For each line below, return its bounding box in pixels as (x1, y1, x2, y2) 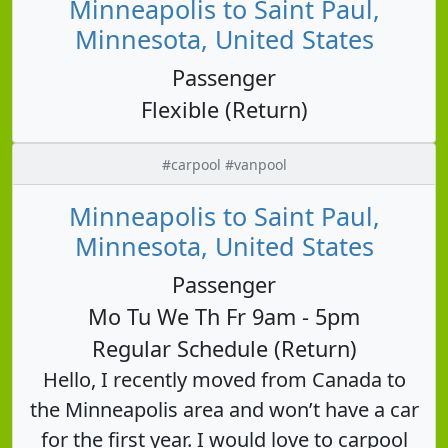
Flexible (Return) (140, 94, 308, 124)
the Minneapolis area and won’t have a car (29, 395, 419, 423)
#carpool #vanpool (161, 154, 287, 174)
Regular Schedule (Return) (91, 333, 357, 363)
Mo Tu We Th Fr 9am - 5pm (88, 301, 360, 331)
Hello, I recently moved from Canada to (42, 365, 406, 393)
